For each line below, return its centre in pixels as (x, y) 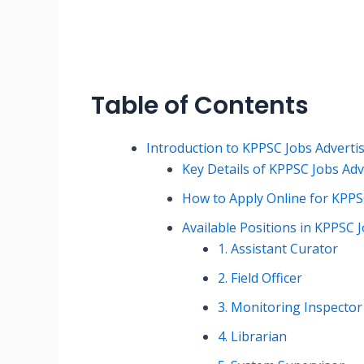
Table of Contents (200, 106)
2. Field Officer (260, 278)
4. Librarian (252, 337)
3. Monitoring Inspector (290, 308)
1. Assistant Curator (278, 249)
